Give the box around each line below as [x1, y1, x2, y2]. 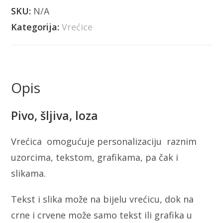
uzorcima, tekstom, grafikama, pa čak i [11, 151, 179, 164]
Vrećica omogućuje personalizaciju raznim [11, 135, 197, 148]
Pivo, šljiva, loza [11, 108, 99, 124]
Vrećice [62, 21, 93, 33]
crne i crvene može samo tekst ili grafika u [11, 209, 193, 222]
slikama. [11, 167, 46, 180]
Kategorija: [11, 21, 62, 33]
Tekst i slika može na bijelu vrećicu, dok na [11, 193, 194, 206]
